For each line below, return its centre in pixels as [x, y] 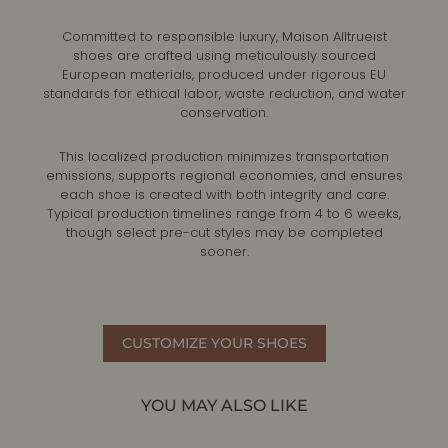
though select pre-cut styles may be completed [224, 233]
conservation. [224, 113]
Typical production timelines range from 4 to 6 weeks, [224, 214]
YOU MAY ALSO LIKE [224, 406]
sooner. [224, 252]
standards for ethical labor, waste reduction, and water [224, 94]
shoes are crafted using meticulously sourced [224, 56]
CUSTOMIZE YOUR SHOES [214, 343]
